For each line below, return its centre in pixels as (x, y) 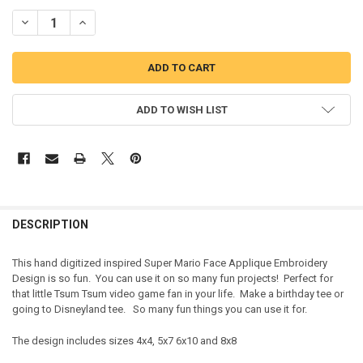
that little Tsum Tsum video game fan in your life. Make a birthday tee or (177, 294)
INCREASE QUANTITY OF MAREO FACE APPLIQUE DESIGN (217, 22)
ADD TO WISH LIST (181, 109)
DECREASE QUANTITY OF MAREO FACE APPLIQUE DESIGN (160, 22)
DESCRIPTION (50, 224)
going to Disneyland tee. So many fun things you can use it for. (159, 310)
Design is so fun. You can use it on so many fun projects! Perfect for (172, 279)
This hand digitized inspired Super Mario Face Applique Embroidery (169, 263)
